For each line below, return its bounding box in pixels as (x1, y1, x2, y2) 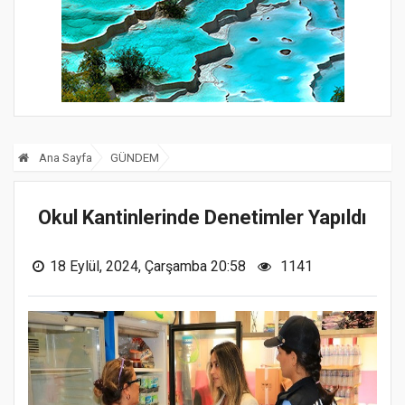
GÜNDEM (110, 151, 159, 165)
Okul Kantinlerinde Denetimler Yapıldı (38, 206, 367, 230)
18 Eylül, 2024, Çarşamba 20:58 (50, 258, 246, 276)
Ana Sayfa (36, 151, 92, 165)
